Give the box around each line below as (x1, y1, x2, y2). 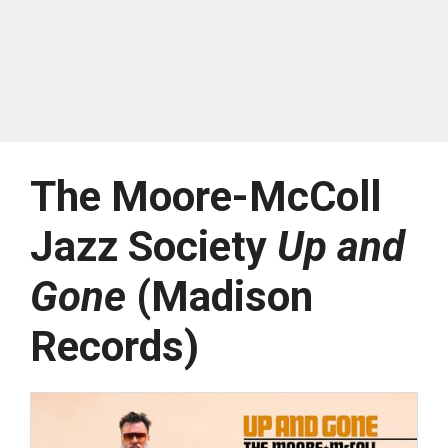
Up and (277, 222, 405, 272)
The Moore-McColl (30, 172, 381, 222)
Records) (30, 322, 199, 372)
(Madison (126, 272, 313, 322)
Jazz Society (30, 222, 277, 272)
